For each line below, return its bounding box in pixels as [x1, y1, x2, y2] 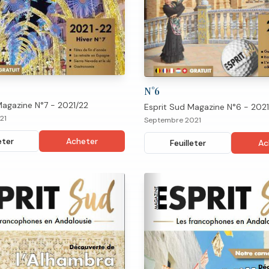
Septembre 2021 [144, 115, 201, 125]
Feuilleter [169, 137, 206, 148]
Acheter [66, 136, 98, 147]
